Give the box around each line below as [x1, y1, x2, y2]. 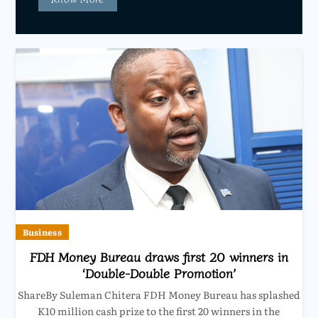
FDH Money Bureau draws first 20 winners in [29, 246, 288, 265]
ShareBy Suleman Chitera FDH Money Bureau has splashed [17, 287, 300, 302]
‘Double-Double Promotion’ [82, 263, 236, 282]
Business [22, 225, 62, 238]
